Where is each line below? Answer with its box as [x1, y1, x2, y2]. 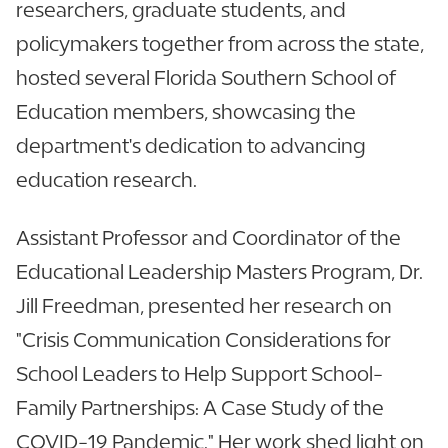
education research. [16, 167, 197, 191]
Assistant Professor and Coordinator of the [16, 225, 401, 249]
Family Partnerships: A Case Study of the [16, 395, 384, 419]
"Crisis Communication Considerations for [16, 327, 391, 351]
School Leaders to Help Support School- [16, 361, 383, 385]
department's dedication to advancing [16, 133, 366, 157]
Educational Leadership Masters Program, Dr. [16, 259, 423, 283]
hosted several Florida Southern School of [16, 65, 396, 89]
